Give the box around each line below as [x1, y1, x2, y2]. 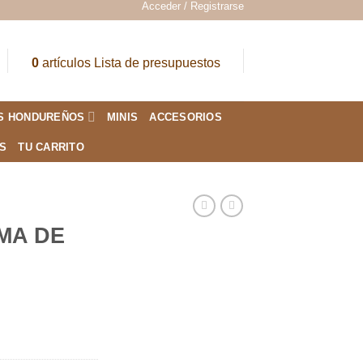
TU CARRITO [18, 141, 84, 153]
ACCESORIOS [149, 110, 222, 123]
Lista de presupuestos [93, 55, 220, 70]
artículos [38, 55, 94, 70]
